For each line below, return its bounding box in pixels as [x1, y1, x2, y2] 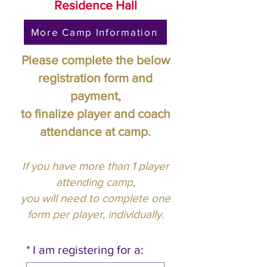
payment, [70, 88, 121, 103]
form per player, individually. [27, 207, 164, 221]
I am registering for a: [33, 243, 144, 256]
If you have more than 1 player [22, 159, 169, 172]
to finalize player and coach [20, 106, 170, 120]
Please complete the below [21, 52, 170, 67]
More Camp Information [30, 26, 158, 38]
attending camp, [55, 175, 135, 188]
